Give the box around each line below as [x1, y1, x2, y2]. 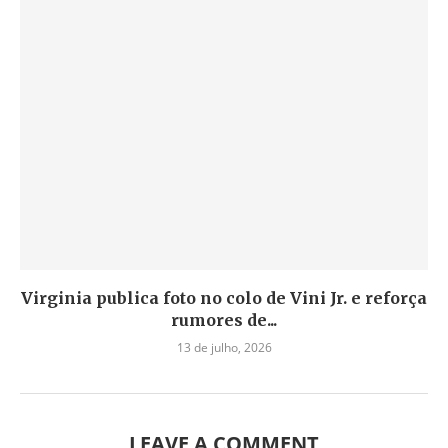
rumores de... [171, 310, 277, 330]
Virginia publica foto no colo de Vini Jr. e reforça [21, 288, 427, 308]
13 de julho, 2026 [176, 339, 272, 356]
